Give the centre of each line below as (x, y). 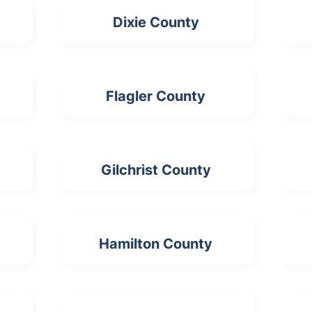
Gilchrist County (156, 170)
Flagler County (156, 96)
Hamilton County (156, 244)
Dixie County (156, 23)
